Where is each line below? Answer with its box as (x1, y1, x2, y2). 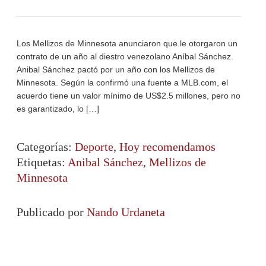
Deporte (75, 140, 113, 153)
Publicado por (17, 205, 87, 218)
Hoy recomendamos (119, 140, 216, 153)
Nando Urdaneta (87, 205, 165, 218)
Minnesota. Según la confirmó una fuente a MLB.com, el (17, 77, 228, 87)
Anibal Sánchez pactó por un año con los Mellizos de (17, 64, 215, 74)
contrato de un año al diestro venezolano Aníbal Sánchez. (17, 51, 233, 61)
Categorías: (17, 140, 75, 153)
